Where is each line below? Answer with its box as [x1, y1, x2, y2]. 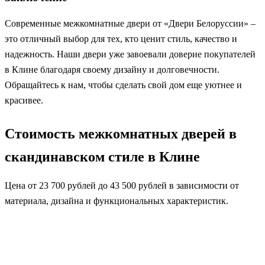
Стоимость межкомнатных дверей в [5, 126, 237, 142]
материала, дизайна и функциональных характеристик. [5, 196, 228, 206]
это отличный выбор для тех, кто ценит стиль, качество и [5, 34, 237, 44]
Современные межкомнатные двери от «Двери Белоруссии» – [5, 18, 256, 29]
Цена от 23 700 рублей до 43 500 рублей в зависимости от [5, 180, 239, 191]
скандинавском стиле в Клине [5, 149, 200, 165]
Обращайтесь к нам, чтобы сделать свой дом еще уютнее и [5, 80, 242, 91]
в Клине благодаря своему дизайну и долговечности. [5, 64, 219, 75]
